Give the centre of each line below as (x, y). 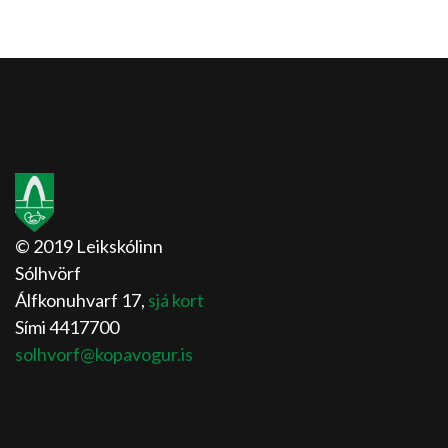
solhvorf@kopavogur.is (104, 353)
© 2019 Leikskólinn (89, 245)
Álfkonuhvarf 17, (81, 299)
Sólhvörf (48, 272)
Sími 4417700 (67, 326)
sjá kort (176, 299)
